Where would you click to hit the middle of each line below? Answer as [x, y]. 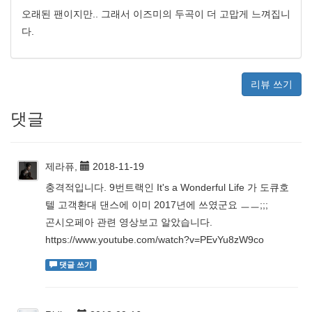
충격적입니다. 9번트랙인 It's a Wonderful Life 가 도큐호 [167, 187]
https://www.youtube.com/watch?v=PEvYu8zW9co [155, 240]
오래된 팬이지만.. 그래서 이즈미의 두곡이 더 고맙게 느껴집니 [156, 14]
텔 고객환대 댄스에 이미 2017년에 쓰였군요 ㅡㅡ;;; [157, 205]
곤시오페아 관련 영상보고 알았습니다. [129, 222]
